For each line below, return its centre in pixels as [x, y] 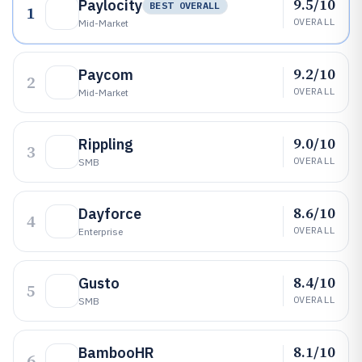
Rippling [106, 144]
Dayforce [110, 214]
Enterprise [101, 232]
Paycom [106, 75]
